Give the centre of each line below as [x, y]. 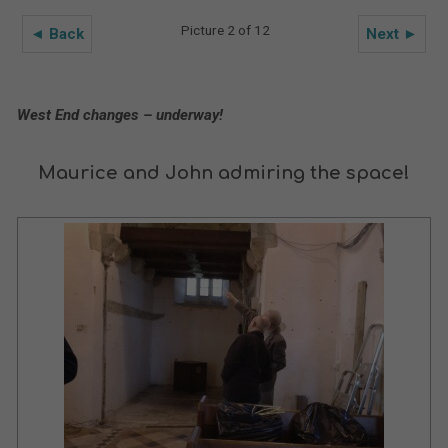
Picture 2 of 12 [225, 30]
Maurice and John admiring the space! [224, 173]
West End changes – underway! [121, 115]
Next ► [392, 34]
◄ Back [56, 34]
